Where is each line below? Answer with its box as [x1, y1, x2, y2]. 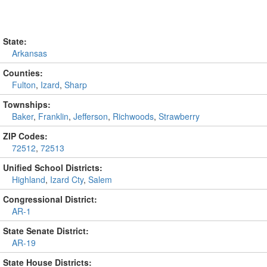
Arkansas [12, 47, 47, 59]
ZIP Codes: [3, 130, 48, 142]
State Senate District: [3, 225, 89, 237]
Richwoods [113, 110, 154, 122]
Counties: [3, 67, 43, 79]
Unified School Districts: [3, 162, 103, 173]
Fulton [12, 79, 36, 91]
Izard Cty [50, 173, 83, 185]
